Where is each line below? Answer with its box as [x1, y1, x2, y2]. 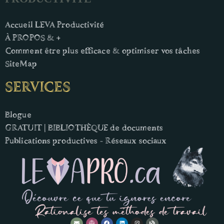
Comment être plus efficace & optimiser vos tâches [5, 44, 200, 55]
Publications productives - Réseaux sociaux [5, 134, 167, 145]
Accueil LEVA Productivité [5, 18, 104, 29]
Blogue [5, 108, 31, 119]
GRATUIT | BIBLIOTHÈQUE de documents [5, 121, 163, 132]
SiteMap [5, 57, 37, 68]
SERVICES [5, 77, 70, 95]
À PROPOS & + [5, 31, 61, 42]
